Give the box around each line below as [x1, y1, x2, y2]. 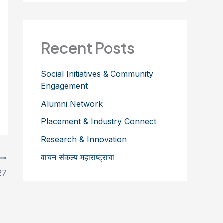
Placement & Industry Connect [41, 116, 156, 126]
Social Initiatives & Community [41, 68, 153, 79]
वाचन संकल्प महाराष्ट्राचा [41, 152, 114, 162]
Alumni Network [41, 98, 103, 109]
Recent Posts [41, 38, 135, 58]
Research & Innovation [41, 134, 127, 144]
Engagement [41, 80, 88, 91]
